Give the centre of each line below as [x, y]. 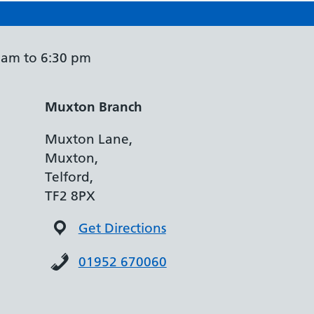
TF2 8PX [70, 196]
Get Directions [122, 228]
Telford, [69, 177]
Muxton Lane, [88, 139]
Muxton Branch [93, 107]
